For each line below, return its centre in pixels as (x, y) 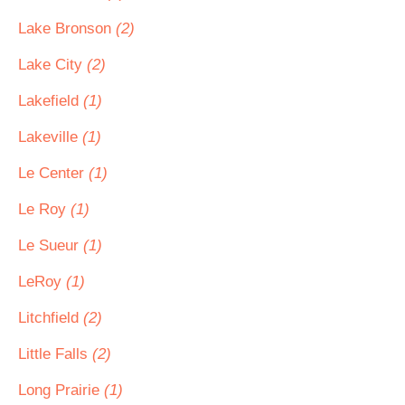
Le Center (53, 173)
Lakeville (50, 137)
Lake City (52, 65)
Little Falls (55, 354)
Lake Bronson (67, 28)
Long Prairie (61, 390)
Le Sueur (51, 245)
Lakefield (51, 101)
